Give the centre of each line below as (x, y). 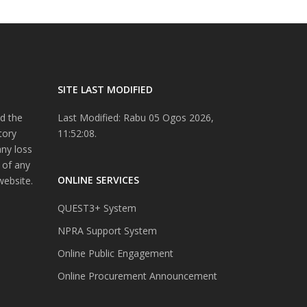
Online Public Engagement (115, 253)
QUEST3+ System (97, 208)
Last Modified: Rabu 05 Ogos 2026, (135, 117)
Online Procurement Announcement (137, 275)
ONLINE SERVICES (98, 180)
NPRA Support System (107, 230)
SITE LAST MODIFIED (105, 89)
